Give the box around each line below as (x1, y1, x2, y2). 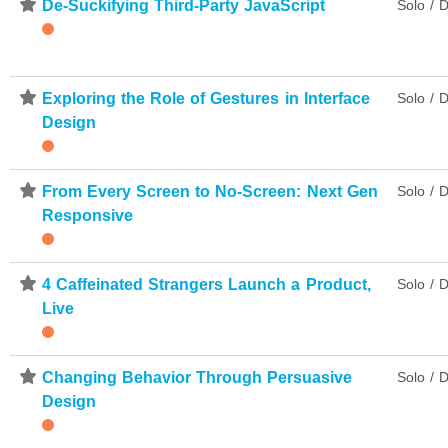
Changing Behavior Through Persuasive (42, 368, 353, 386)
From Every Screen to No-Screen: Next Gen (42, 182, 378, 200)
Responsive (42, 206, 133, 224)
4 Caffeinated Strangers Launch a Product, (42, 275, 371, 293)
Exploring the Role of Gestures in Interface (42, 89, 370, 107)
